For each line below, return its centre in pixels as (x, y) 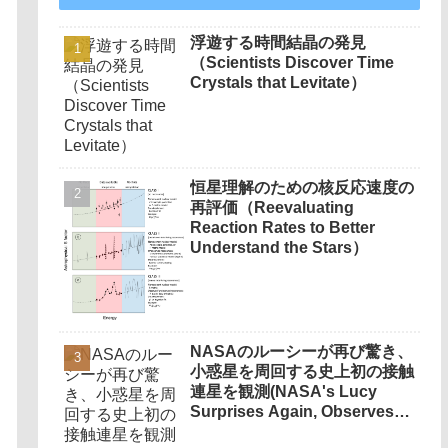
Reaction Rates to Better (283, 228)
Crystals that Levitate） (278, 82)
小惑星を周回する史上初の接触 (302, 372)
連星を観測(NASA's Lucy (284, 392)
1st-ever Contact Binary (280, 432)
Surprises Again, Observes (292, 412)
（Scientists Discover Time (292, 62)
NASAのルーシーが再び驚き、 (302, 352)
